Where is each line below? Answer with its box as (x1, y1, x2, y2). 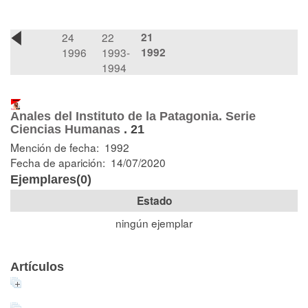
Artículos (10, 260, 64, 274)
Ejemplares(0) (10, 173, 91, 186)
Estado (136, 193, 172, 208)
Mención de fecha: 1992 (10, 140, 129, 155)
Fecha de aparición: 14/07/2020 (10, 155, 166, 170)
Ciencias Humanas (10, 122, 120, 136)
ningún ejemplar (115, 215, 192, 230)
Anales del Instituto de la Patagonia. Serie (10, 109, 256, 123)
